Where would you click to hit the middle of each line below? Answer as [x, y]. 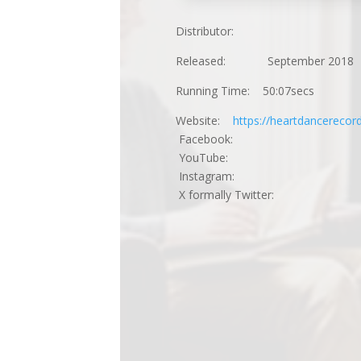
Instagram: [196, 176]
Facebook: [195, 139]
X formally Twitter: [216, 195]
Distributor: [202, 31]
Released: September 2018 [247, 61]
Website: [187, 120]
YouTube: [193, 158]
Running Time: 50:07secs [228, 91]
